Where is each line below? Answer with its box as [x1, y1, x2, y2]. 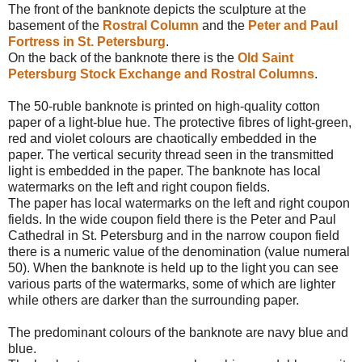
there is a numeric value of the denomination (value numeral [8, 244, 350, 259]
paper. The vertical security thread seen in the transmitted [8, 147, 334, 162]
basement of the [8, 18, 103, 32]
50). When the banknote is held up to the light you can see [8, 260, 339, 275]
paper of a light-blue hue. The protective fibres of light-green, [8, 115, 351, 129]
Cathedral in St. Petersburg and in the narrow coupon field [8, 228, 339, 242]
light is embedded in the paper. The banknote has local [8, 163, 321, 178]
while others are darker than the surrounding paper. [8, 293, 299, 307]
